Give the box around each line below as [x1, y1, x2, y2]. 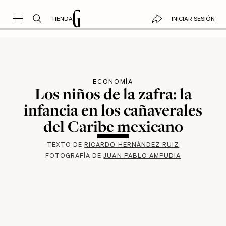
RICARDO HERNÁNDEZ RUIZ [84, 140, 180, 149]
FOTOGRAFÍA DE [45, 151, 104, 160]
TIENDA [51, 14, 73, 23]
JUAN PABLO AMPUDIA [103, 151, 181, 160]
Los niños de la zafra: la [34, 83, 192, 104]
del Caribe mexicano [43, 115, 183, 137]
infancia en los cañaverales [24, 99, 202, 121]
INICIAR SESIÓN [171, 14, 215, 23]
